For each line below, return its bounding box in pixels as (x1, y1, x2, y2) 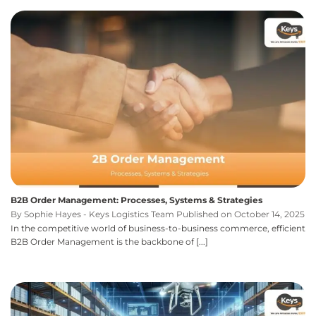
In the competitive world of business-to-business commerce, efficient (11, 222, 305, 233)
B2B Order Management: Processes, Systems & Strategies (11, 195, 262, 206)
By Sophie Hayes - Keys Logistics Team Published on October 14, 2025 (11, 208, 305, 219)
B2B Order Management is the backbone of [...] (11, 236, 208, 247)
